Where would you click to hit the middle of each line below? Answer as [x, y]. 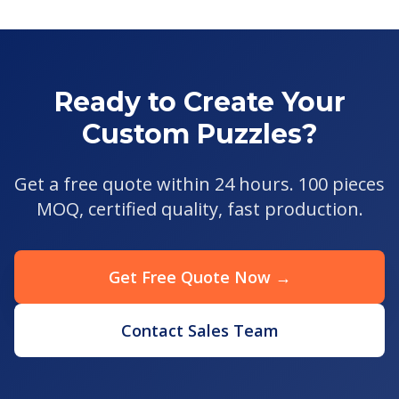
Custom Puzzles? [199, 134]
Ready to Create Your [199, 102]
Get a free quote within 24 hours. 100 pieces [199, 183]
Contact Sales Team [199, 330]
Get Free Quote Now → [199, 277]
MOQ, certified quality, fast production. [199, 208]
